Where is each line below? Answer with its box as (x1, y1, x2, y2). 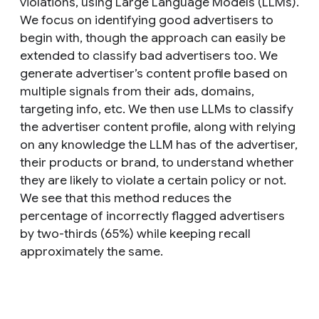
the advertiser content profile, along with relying (20, 119, 296, 135)
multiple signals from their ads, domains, (20, 83, 254, 99)
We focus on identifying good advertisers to (20, 12, 273, 28)
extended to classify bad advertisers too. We (20, 48, 278, 63)
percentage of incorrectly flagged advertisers (20, 208, 285, 224)
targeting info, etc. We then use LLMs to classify (20, 101, 293, 117)
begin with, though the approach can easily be (20, 30, 286, 46)
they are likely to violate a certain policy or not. (20, 172, 286, 188)
